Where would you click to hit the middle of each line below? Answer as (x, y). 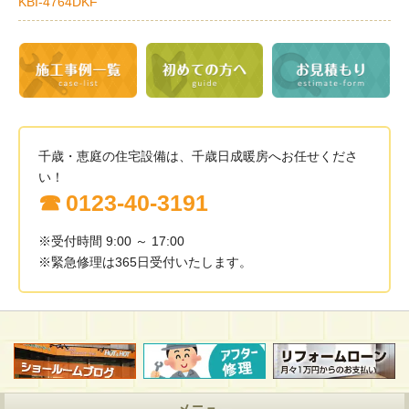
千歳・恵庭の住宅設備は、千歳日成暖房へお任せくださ (198, 157)
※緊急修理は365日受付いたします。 (145, 262)
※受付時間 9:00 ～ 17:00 (111, 241)
